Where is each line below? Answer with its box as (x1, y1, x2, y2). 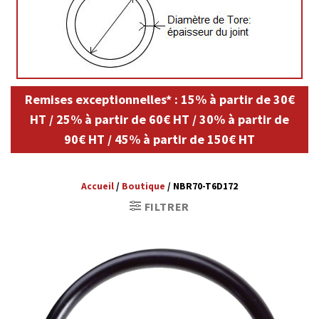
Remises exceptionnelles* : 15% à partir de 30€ (24, 91, 295, 108)
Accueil (81, 180, 114, 193)
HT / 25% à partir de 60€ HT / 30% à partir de (30, 111, 289, 128)
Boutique (122, 180, 165, 193)
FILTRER (144, 199, 190, 214)
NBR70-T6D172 (173, 180, 238, 193)
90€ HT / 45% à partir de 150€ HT (64, 131, 255, 148)
